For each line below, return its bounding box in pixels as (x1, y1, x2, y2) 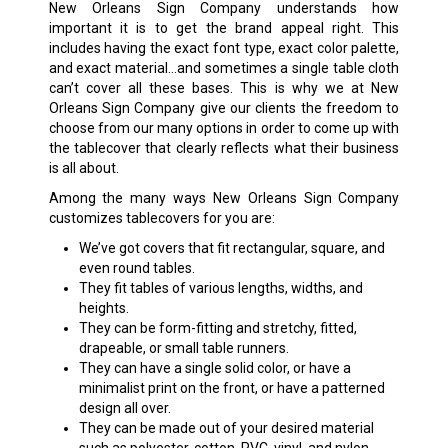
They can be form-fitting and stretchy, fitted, (78, 320, 357, 337)
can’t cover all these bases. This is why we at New (48, 80, 400, 97)
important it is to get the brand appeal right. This (48, 20, 400, 37)
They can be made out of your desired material (78, 420, 374, 437)
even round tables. (78, 260, 195, 277)
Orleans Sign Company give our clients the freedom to (48, 100, 400, 117)
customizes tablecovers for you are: (48, 210, 275, 227)
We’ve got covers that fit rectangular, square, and (78, 240, 385, 257)
